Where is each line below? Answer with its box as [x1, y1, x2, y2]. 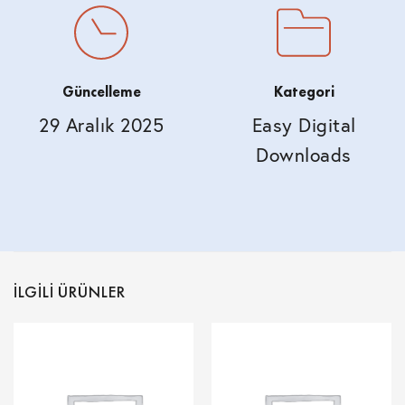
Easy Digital [251, 113, 356, 138]
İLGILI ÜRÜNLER [14, 281, 126, 303]
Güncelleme [61, 82, 141, 102]
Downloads [256, 143, 352, 168]
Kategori [273, 82, 334, 102]
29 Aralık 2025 [39, 113, 164, 138]
